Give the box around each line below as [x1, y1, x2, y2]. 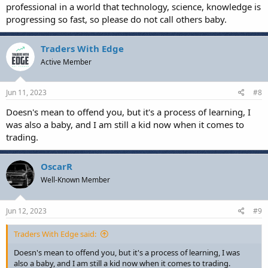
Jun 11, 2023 [6, 87, 47, 98]
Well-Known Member [41, 175, 110, 185]
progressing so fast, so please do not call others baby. [6, 13, 227, 25]
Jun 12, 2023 [6, 205, 47, 216]
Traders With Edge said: [14, 228, 96, 239]
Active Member [41, 56, 92, 67]
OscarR [41, 160, 72, 172]
